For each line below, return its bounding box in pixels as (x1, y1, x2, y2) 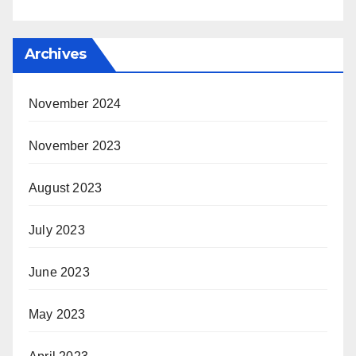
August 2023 (29, 180, 103, 195)
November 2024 (29, 96, 122, 110)
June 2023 (29, 265, 90, 279)
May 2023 (29, 307, 86, 321)
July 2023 (29, 222, 85, 237)
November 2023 (29, 138, 122, 153)
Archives (25, 44, 86, 63)
